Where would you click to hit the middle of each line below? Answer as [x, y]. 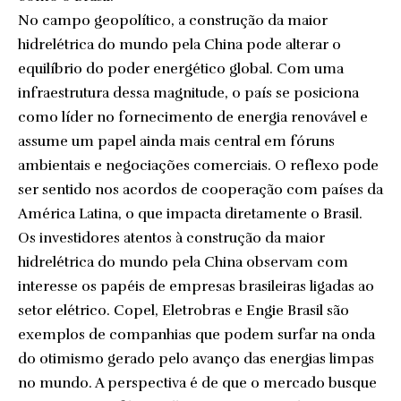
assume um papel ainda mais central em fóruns [176, 141]
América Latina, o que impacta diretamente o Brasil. [190, 214]
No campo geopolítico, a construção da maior [173, 21]
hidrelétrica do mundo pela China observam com [183, 262]
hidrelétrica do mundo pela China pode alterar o [179, 45]
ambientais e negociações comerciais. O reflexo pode [198, 166]
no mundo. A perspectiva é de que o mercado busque [197, 383]
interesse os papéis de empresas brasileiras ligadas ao [196, 286]
